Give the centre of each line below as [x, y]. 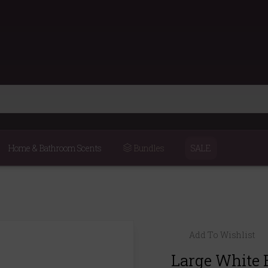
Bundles [148, 148]
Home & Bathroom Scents [55, 148]
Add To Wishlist [222, 234]
